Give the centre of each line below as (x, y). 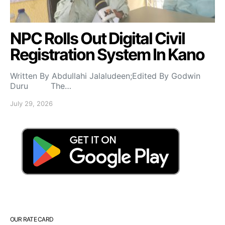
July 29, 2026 (31, 103)
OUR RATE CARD (32, 219)
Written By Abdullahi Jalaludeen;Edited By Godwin (105, 76)
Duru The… (41, 86)
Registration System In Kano (107, 54)
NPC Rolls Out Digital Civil (97, 38)
